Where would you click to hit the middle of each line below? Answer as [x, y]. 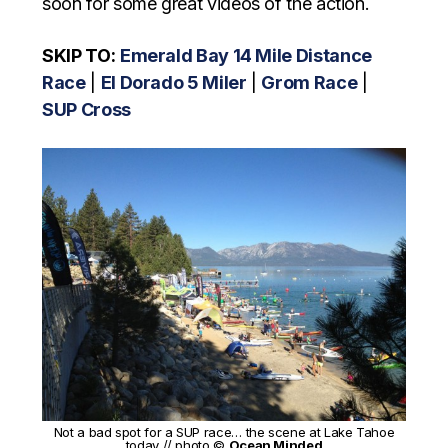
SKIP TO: [79, 56]
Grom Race [309, 83]
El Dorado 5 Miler [173, 83]
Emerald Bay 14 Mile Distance [245, 56]
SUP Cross [86, 110]
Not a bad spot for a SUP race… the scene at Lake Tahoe [224, 431]
